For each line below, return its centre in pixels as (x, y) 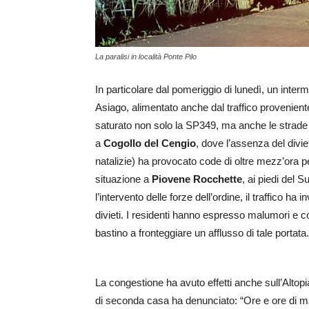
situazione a (123, 179)
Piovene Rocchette (197, 179)
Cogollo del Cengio (150, 143)
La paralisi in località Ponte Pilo (146, 57)
